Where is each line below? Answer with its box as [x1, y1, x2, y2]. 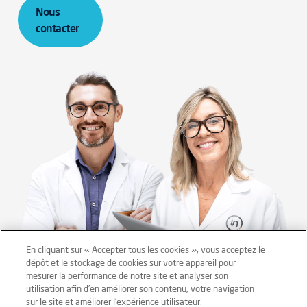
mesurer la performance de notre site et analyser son [26, 270, 229, 281]
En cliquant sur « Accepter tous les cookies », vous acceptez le [26, 244, 266, 255]
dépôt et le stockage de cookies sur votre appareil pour [26, 257, 236, 268]
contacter [36, 21, 79, 35]
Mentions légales [16, 278, 97, 292]
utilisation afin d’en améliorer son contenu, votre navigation [26, 283, 255, 294]
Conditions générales [181, 278, 280, 292]
